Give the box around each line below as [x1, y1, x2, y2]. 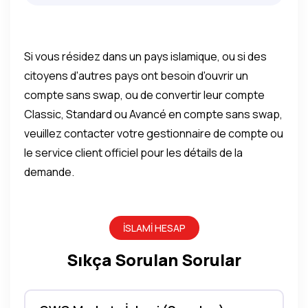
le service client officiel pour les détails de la [24, 145, 243, 160]
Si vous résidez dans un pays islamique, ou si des [24, 49, 267, 64]
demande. [24, 164, 74, 179]
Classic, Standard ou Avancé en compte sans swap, [24, 107, 283, 122]
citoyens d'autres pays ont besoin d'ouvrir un [24, 68, 248, 83]
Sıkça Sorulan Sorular [67, 248, 241, 271]
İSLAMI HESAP [122, 221, 186, 234]
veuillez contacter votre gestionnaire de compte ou [24, 126, 283, 141]
